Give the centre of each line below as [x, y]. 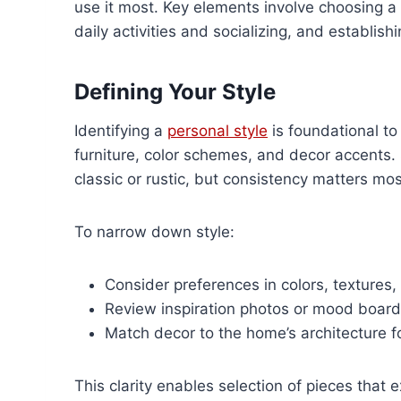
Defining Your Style [175, 92]
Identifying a [121, 131]
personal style [218, 131]
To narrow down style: [154, 232]
